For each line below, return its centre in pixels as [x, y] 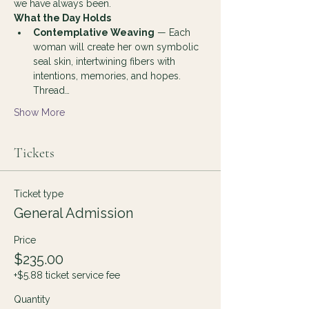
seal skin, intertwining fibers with [106, 61]
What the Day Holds [62, 18]
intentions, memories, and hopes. [108, 76]
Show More [39, 112]
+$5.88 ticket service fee [67, 275]
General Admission [73, 213]
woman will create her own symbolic [117, 47]
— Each [174, 32]
